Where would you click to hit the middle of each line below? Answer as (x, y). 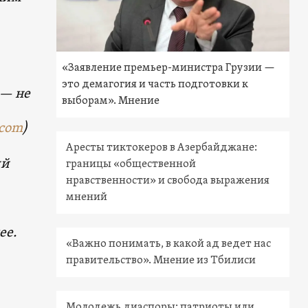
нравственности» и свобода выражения (168, 181)
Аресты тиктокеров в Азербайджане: (162, 148)
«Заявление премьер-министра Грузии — (169, 68)
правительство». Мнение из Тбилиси (161, 261)
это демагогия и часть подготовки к (155, 85)
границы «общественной (131, 165)
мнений (87, 198)
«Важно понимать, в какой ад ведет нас (169, 244)
